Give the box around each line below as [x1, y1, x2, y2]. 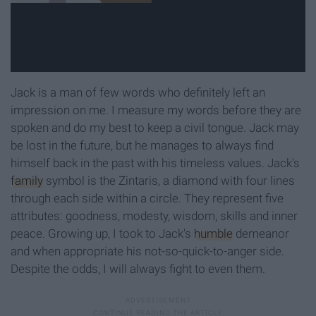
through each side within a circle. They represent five [11, 190, 284, 205]
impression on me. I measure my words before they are [11, 102, 301, 117]
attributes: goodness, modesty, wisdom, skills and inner [11, 208, 298, 223]
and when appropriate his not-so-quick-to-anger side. [11, 243, 284, 258]
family [11, 173, 43, 188]
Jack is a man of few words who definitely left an [11, 85, 265, 99]
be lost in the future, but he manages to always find [11, 138, 274, 152]
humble [194, 226, 233, 241]
